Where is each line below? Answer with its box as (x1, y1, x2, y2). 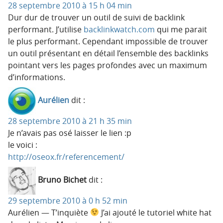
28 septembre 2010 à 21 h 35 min (8, 115, 132, 126)
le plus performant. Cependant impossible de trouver (8, 35, 208, 47)
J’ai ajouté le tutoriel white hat (99, 207, 212, 218)
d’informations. (8, 71, 65, 83)
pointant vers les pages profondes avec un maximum (8, 59, 207, 71)
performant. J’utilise (8, 23, 84, 35)
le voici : (8, 139, 37, 150)
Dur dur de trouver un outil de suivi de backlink (8, 11, 185, 23)
